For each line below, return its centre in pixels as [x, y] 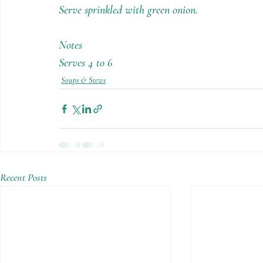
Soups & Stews [83, 80]
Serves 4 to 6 [85, 63]
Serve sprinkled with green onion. [128, 10]
